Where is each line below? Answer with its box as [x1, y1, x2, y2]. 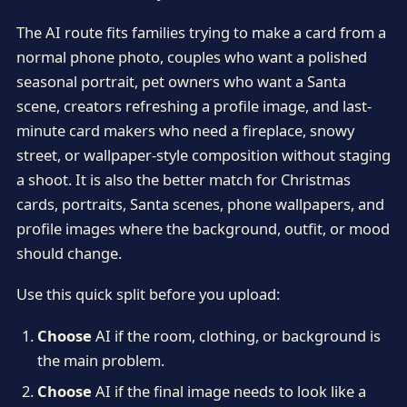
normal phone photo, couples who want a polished [15, 46, 367, 68]
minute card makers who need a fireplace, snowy [15, 120, 354, 142]
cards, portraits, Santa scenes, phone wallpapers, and [15, 194, 384, 215]
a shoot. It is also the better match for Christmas [15, 169, 351, 191]
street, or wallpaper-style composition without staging [15, 144, 391, 166]
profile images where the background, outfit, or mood [15, 218, 390, 240]
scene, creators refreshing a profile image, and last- [15, 95, 372, 117]
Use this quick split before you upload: [15, 283, 280, 305]
